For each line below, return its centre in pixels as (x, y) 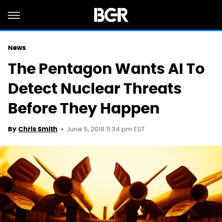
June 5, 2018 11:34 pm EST (106, 130)
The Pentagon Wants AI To (106, 69)
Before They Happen (84, 108)
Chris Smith (38, 129)
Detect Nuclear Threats (95, 88)
